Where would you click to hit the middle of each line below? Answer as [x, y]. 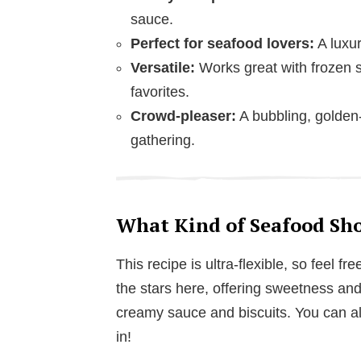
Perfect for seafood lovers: [222, 43]
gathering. [163, 140]
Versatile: [163, 67]
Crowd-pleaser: [183, 116]
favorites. [160, 91]
